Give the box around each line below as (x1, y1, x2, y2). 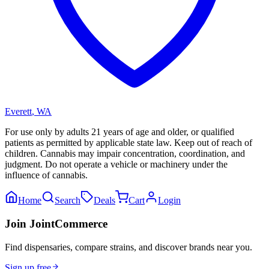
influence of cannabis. (5, 170, 88, 181)
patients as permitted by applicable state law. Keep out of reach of (5, 138, 252, 148)
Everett (5, 106, 32, 117)
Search (55, 195, 80, 206)
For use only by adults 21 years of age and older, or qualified (5, 127, 234, 138)
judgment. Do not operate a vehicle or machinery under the (5, 159, 228, 170)
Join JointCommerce (5, 217, 107, 230)
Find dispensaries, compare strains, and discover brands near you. (5, 241, 252, 252)
